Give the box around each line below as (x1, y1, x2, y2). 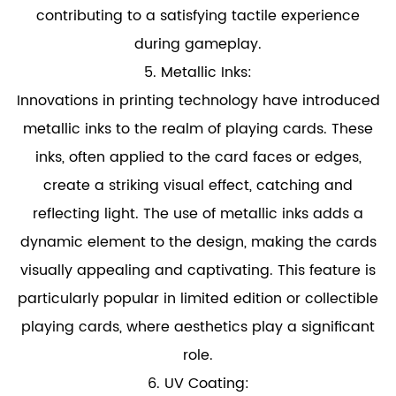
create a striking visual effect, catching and (43, 174, 353, 197)
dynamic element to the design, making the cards (19, 231, 377, 254)
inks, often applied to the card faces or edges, (34, 146, 362, 169)
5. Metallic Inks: (144, 61, 252, 84)
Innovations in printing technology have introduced (16, 89, 380, 112)
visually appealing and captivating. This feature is (20, 259, 376, 282)
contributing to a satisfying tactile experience (36, 4, 360, 27)
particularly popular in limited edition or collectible (18, 287, 378, 310)
